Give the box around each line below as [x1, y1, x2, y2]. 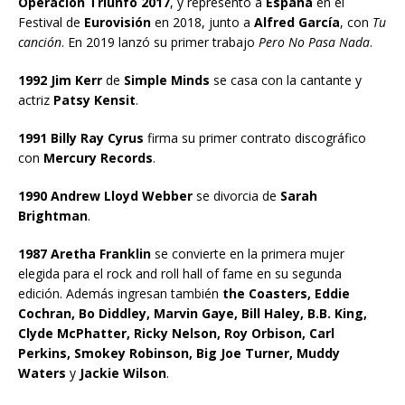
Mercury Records [40, 148, 153, 166]
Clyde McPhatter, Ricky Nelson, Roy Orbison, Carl [18, 324, 334, 342]
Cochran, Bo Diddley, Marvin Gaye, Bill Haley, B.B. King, [18, 304, 367, 322]
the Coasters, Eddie [222, 284, 350, 302]
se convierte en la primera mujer [151, 244, 344, 262]
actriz [18, 90, 53, 108]
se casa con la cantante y [210, 71, 362, 89]
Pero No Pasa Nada [259, 33, 370, 51]
